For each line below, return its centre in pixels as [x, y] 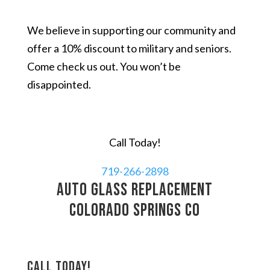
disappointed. [59, 84]
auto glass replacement [135, 190]
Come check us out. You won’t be [104, 66]
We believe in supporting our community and [131, 30]
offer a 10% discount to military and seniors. [129, 48]
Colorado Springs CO [135, 211]
